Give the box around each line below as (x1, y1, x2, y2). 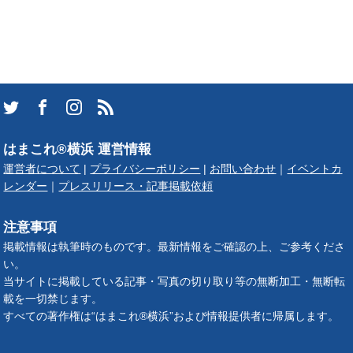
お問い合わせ (210, 163, 277, 176)
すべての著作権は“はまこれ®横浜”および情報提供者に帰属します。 (3, 310, 340, 323)
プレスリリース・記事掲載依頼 (58, 180, 214, 193)
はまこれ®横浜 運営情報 (3, 142, 152, 157)
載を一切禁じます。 (3, 293, 103, 306)
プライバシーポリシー (90, 163, 201, 176)
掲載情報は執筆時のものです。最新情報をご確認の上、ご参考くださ (3, 241, 346, 254)
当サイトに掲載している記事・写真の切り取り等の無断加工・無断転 (3, 276, 346, 288)
